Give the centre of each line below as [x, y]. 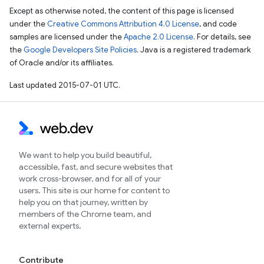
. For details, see [222, 37]
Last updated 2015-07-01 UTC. [65, 85]
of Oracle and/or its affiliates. [62, 63]
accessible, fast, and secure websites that [96, 167]
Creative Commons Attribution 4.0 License [123, 24]
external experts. [50, 226]
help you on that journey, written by [83, 202]
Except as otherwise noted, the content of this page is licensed [122, 11]
